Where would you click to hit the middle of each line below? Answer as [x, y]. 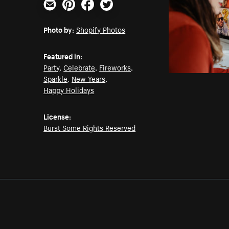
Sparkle [56, 78]
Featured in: [63, 56]
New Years [89, 78]
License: [58, 116]
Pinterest [79, 15]
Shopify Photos [101, 29]
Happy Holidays [69, 90]
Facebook [99, 15]
